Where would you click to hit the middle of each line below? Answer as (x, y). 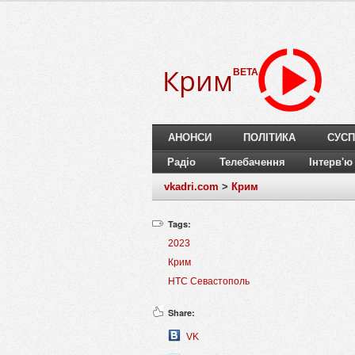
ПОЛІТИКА (269, 138)
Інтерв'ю (331, 162)
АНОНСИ (190, 138)
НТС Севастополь (209, 282)
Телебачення (252, 162)
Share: (181, 313)
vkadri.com (191, 187)
